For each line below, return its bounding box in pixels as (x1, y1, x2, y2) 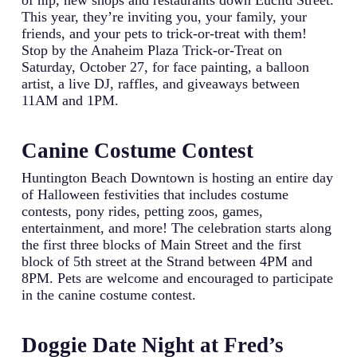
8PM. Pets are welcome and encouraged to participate (21, 270, 333, 286)
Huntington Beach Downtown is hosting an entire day (21, 170, 333, 186)
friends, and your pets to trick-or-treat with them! (21, 25, 307, 41)
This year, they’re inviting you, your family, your (21, 9, 307, 25)
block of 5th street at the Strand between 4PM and (21, 253, 312, 269)
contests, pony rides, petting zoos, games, (21, 203, 263, 219)
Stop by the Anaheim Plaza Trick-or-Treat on (21, 42, 282, 58)
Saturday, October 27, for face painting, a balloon (21, 59, 309, 75)
